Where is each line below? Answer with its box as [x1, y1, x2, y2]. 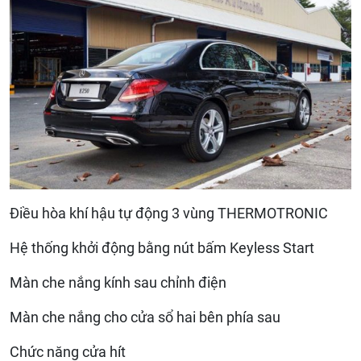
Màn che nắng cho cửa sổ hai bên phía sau [10, 308, 280, 326]
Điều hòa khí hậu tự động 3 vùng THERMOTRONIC [10, 204, 328, 222]
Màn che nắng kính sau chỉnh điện [10, 273, 226, 291]
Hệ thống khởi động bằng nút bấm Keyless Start [10, 239, 314, 256]
